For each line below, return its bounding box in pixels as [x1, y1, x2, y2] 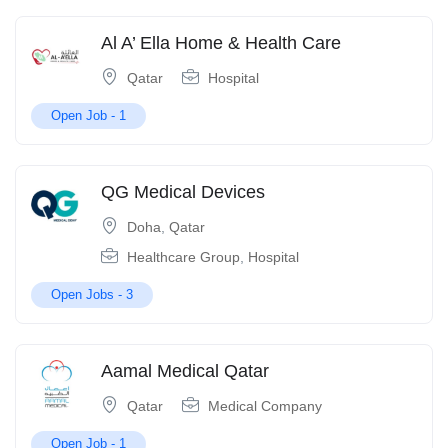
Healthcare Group [127, 249, 240, 266]
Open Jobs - [51, 287, 126, 303]
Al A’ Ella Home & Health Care [101, 33, 341, 54]
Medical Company [208, 398, 322, 415]
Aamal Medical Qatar [101, 361, 269, 382]
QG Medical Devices [101, 182, 265, 203]
